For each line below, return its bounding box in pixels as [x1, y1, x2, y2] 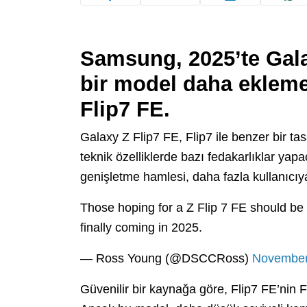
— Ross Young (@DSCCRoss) [80, 251, 252, 265]
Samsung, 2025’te [80, 46, 266, 71]
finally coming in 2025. [80, 220, 202, 234]
